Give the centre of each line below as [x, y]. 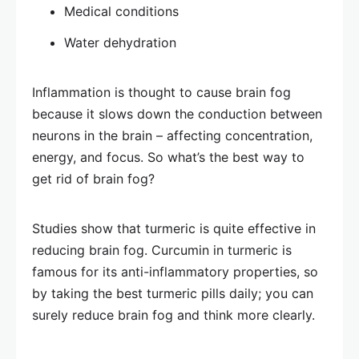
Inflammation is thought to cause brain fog [161, 93]
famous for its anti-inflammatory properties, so [175, 272]
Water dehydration [120, 43]
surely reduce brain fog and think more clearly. [173, 315]
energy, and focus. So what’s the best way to [168, 157]
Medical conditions [121, 12]
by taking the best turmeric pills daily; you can [173, 294]
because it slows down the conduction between [177, 114]
